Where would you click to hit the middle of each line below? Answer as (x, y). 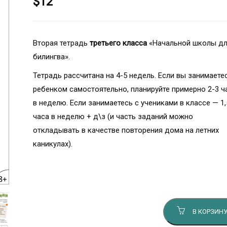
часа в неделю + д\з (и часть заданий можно (113, 117)
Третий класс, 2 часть (70, 187)
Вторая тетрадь (61, 43)
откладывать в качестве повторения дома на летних (126, 130)
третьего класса (118, 43)
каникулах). (53, 144)
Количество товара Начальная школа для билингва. (124, 173)
